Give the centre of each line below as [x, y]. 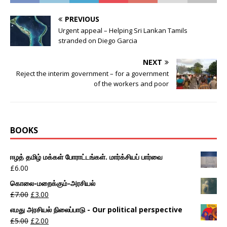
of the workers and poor [131, 84]
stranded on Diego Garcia [98, 41]
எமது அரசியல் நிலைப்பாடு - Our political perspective [96, 210]
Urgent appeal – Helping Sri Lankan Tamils [123, 31]
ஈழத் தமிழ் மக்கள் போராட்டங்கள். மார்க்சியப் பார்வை [86, 157]
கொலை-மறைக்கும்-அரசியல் [53, 183]
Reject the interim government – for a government [92, 74]
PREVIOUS [82, 19]
